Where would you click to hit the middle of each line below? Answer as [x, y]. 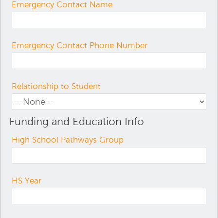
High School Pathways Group [68, 139]
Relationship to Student [56, 86]
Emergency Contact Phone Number [80, 45]
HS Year [27, 180]
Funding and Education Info [77, 121]
